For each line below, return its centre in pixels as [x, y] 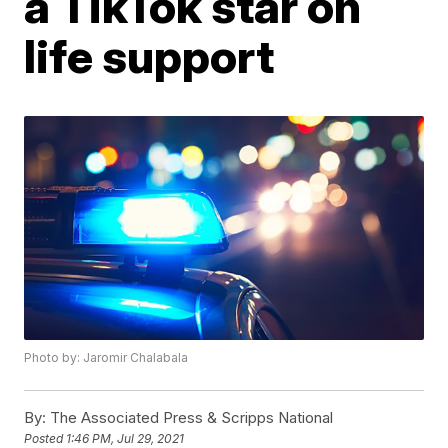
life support [149, 55]
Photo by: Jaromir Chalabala [106, 358]
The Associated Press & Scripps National [190, 418]
